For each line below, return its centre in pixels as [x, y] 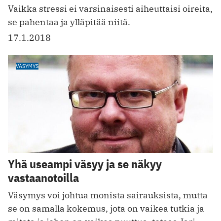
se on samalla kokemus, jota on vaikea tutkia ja [106, 209]
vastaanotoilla [43, 178]
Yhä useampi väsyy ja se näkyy [85, 164]
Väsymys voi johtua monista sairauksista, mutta [108, 195]
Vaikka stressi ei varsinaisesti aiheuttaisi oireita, [110, 8]
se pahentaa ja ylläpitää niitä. [69, 22]
